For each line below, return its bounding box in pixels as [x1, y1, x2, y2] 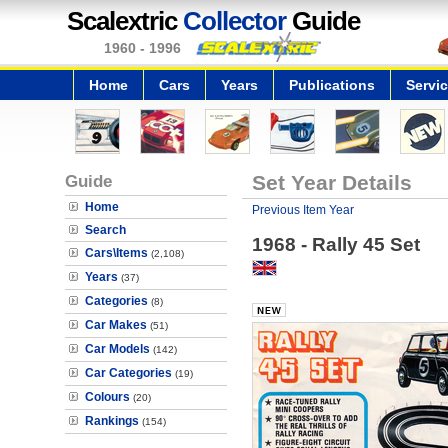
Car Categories [85, 366, 172, 380]
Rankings [85, 414, 139, 428]
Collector [183, 6, 286, 36]
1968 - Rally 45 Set [251, 234, 420, 255]
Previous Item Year [251, 203, 354, 217]
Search [85, 223, 126, 237]
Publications [289, 77, 375, 93]
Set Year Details [251, 171, 412, 194]
